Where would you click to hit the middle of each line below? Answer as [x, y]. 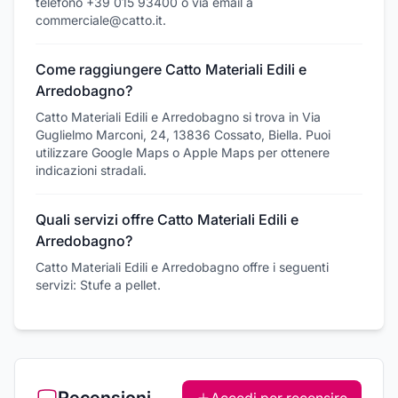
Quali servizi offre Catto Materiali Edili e [167, 220]
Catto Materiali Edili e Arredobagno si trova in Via [178, 117]
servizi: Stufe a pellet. [98, 285]
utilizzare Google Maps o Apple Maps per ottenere [183, 153]
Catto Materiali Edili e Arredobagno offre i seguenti [182, 267]
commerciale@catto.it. [101, 20]
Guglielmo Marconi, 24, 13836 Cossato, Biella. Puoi [183, 135]
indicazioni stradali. [91, 171]
